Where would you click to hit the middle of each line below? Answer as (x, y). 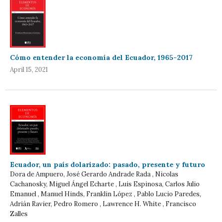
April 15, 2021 (29, 69)
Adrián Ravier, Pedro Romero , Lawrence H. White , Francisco (103, 204)
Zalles (19, 214)
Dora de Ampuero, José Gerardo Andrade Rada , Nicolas (94, 174)
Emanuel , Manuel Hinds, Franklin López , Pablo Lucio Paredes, (105, 194)
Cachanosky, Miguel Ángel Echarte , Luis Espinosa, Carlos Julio (105, 184)
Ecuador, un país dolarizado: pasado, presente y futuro (107, 164)
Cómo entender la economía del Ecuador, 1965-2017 (101, 57)
